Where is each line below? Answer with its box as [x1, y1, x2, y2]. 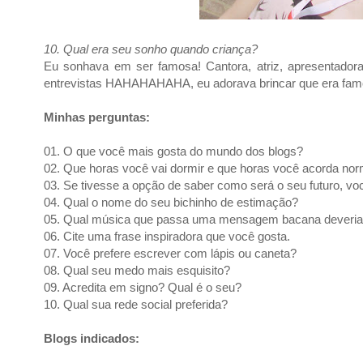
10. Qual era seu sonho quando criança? [44, 42, 258, 56]
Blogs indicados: [44, 331, 139, 345]
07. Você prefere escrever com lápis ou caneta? [44, 246, 297, 260]
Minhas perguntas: [44, 110, 150, 124]
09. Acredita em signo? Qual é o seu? [44, 280, 241, 294]
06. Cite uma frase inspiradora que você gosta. [44, 229, 290, 243]
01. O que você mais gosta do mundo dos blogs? [44, 144, 303, 158]
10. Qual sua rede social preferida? [44, 297, 228, 311]
